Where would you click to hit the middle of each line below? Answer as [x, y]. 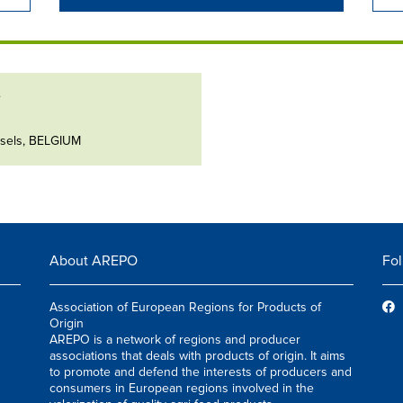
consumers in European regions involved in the [182, 388]
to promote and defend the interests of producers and [201, 372]
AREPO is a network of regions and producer [175, 340]
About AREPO [94, 261]
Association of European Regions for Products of [186, 307]
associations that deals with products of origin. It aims [198, 356]
